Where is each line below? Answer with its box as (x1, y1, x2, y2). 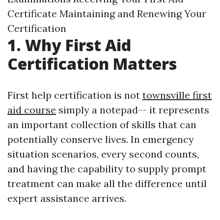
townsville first (142, 89, 212, 101)
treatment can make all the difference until (7, 177, 207, 190)
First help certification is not (7, 89, 142, 101)
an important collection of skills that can (7, 118, 196, 131)
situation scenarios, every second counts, (7, 148, 199, 160)
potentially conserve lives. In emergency (7, 133, 194, 145)
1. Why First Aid (7, 34, 131, 55)
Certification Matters (7, 53, 177, 74)
